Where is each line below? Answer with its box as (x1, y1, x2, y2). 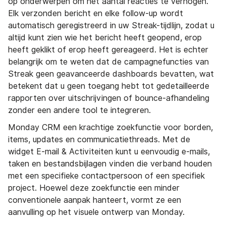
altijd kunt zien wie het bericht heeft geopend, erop (8, 33, 202, 43)
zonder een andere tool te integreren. (8, 105, 151, 116)
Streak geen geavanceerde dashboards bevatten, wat (8, 69, 214, 79)
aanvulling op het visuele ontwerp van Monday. (8, 207, 185, 217)
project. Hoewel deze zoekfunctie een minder (8, 183, 180, 193)
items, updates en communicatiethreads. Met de (8, 135, 190, 145)
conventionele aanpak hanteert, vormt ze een (8, 195, 181, 205)
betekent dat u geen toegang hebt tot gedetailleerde (8, 81, 209, 91)
